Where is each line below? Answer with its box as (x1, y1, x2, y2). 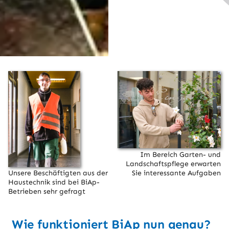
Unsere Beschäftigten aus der (8, 169, 108, 178)
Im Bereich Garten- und (140, 150, 221, 159)
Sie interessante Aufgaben (131, 168, 221, 177)
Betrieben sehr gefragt (8, 187, 86, 196)
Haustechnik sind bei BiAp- (8, 178, 100, 187)
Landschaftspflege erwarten (125, 159, 221, 168)
